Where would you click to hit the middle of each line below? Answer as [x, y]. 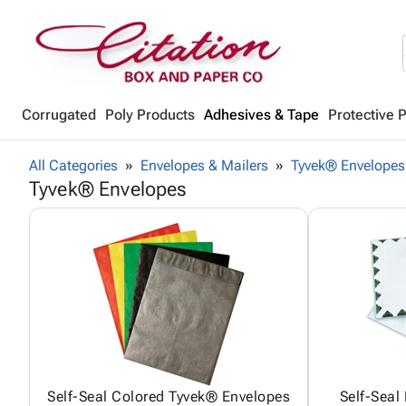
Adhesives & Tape [261, 115]
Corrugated [59, 115]
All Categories [73, 165]
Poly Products [150, 115]
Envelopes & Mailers [204, 165]
